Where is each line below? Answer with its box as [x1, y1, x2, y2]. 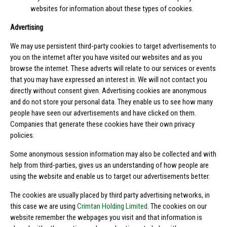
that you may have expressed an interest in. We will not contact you [10, 75, 207, 85]
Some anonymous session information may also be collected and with [10, 149, 216, 159]
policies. [10, 131, 36, 140]
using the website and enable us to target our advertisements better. [10, 172, 211, 181]
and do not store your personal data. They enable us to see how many [10, 97, 213, 107]
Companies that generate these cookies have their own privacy [10, 120, 195, 129]
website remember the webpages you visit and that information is [10, 213, 202, 222]
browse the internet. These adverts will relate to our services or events [10, 64, 216, 73]
